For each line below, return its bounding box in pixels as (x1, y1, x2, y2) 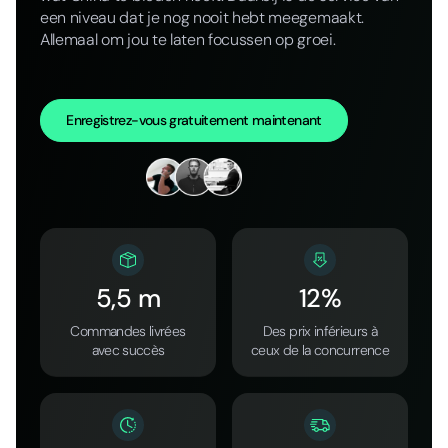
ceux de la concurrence (251, 341, 389, 360)
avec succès (91, 341, 165, 360)
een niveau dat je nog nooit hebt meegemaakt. (40, 6, 364, 28)
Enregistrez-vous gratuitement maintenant (66, 110, 322, 129)
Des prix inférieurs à (262, 322, 378, 341)
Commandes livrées (70, 322, 186, 341)
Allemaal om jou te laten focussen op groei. (40, 28, 336, 50)
